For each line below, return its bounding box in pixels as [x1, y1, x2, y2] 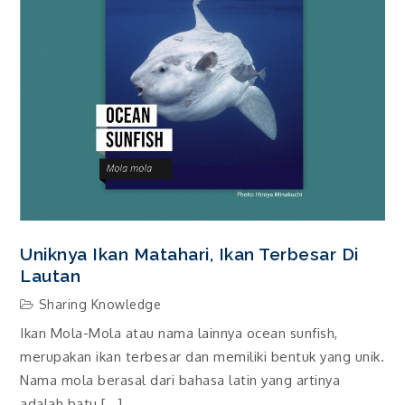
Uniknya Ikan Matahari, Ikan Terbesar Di [20, 243, 359, 264]
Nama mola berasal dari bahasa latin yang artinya [20, 372, 341, 390]
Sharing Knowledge [38, 296, 162, 312]
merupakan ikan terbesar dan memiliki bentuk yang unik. [20, 348, 385, 366]
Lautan [20, 265, 81, 286]
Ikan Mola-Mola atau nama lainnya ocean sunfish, [20, 325, 338, 343]
